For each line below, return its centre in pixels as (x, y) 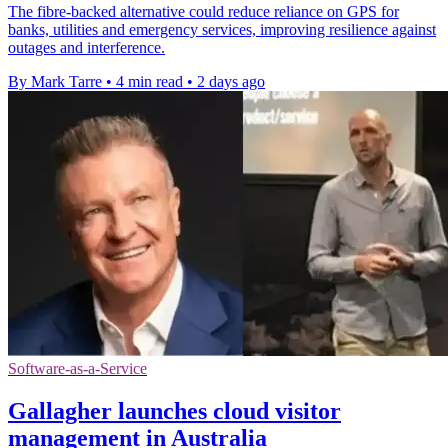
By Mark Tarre (55, 81)
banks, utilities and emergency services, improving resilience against (222, 29)
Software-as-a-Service (77, 368)
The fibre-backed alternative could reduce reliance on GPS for (203, 11)
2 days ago (231, 81)
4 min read (149, 81)
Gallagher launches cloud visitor (174, 410)
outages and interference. (86, 47)
